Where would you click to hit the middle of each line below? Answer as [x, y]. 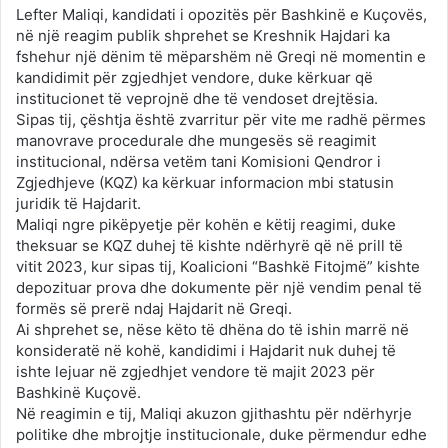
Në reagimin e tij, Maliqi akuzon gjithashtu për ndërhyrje [214, 413]
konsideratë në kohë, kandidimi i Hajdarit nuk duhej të [206, 350]
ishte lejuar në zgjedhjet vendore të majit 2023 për [195, 371]
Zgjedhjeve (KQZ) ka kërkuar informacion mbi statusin [205, 182]
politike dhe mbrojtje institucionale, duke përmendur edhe [221, 434]
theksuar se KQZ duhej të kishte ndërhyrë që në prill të [209, 245]
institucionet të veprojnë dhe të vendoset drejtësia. [197, 98]
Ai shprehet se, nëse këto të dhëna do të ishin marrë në [212, 329]
